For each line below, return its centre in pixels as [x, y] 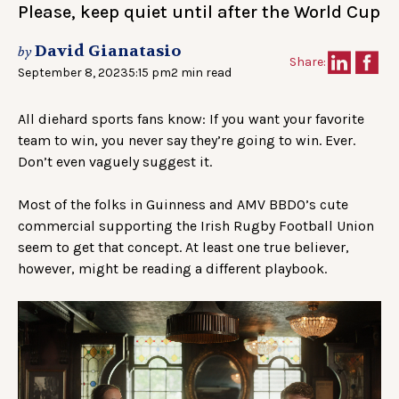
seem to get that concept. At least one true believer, [183, 248]
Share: [308, 62]
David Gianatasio [108, 52]
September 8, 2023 [73, 73]
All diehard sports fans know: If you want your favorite [191, 119]
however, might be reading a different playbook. [172, 269]
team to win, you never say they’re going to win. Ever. [187, 141]
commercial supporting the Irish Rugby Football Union [196, 226]
